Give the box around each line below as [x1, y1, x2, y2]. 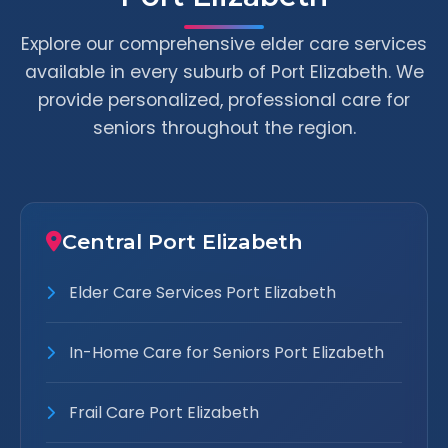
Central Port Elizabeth [62, 229, 303, 254]
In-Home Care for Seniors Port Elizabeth [65, 341, 384, 364]
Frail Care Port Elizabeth [65, 401, 259, 424]
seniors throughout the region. [92, 116, 356, 140]
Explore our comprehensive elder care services [21, 32, 427, 56]
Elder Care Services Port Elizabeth [65, 281, 336, 304]
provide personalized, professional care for [38, 88, 410, 112]
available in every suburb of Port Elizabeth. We [24, 60, 424, 84]
